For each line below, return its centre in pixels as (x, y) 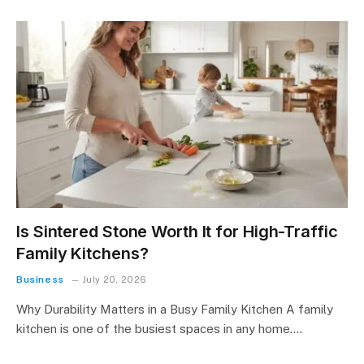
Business (40, 279)
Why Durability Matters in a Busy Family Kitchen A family (175, 309)
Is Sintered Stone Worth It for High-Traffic (177, 231)
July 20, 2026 (115, 279)
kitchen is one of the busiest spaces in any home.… (159, 328)
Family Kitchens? (82, 253)
